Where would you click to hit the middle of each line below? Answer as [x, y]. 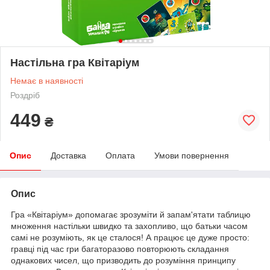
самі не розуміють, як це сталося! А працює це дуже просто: [130, 237]
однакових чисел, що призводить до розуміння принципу [123, 260]
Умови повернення [192, 155]
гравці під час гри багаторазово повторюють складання [120, 249]
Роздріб [25, 95]
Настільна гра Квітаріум [75, 62]
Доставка [68, 155]
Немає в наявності [47, 80]
